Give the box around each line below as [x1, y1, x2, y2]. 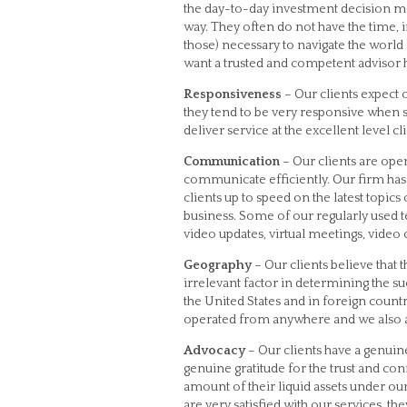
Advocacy [184, 342, 245, 358]
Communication [184, 154, 283, 169]
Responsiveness [184, 86, 282, 102]
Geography [184, 257, 252, 273]
